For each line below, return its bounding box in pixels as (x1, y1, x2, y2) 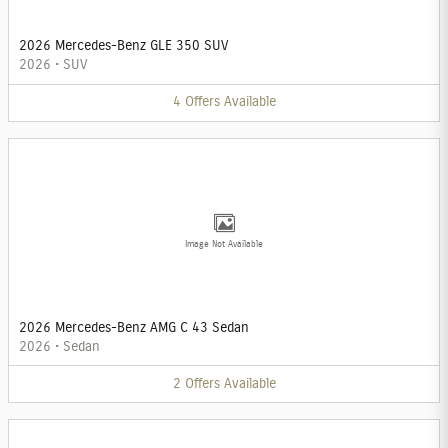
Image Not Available (185, 239, 263, 249)
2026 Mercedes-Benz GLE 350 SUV (19, 39, 228, 54)
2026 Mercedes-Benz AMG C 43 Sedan (19, 320, 249, 335)
